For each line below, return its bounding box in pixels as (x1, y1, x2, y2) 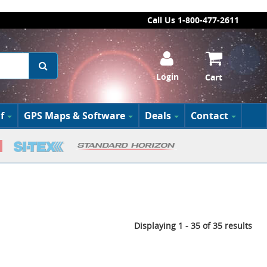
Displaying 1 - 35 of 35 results (133, 220, 252, 232)
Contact (190, 109, 228, 122)
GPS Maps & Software (23, 109, 125, 122)
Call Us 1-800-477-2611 (147, 14, 239, 26)
